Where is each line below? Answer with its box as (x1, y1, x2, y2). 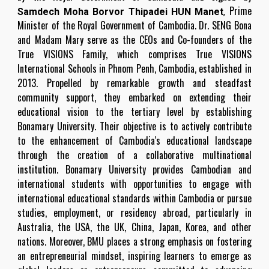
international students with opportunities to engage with (17, 177, 252, 191)
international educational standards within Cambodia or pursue (17, 191, 252, 205)
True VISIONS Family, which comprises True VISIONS (17, 47, 252, 61)
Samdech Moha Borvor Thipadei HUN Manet (17, 6, 224, 17)
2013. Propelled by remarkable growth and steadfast (17, 76, 252, 90)
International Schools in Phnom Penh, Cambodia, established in (17, 61, 252, 76)
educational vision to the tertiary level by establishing (17, 104, 252, 119)
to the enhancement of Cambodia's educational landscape (17, 133, 252, 148)
